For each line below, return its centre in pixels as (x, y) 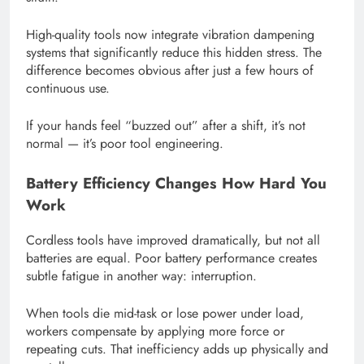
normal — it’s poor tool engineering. (125, 144)
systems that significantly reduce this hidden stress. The (174, 53)
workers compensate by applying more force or (155, 331)
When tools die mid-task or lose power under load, (165, 314)
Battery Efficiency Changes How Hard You (176, 184)
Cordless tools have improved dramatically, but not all (173, 240)
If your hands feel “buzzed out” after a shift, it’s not (166, 126)
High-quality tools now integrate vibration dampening (170, 35)
